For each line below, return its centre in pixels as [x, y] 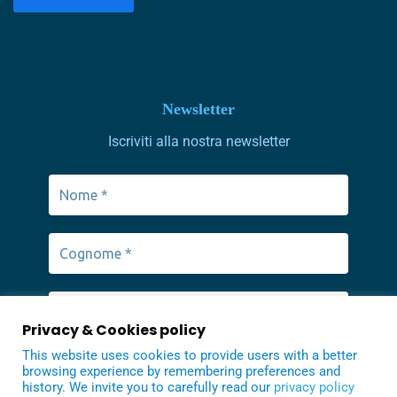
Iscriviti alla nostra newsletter [198, 141]
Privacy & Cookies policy [114, 330]
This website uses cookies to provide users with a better [190, 355]
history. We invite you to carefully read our [148, 387]
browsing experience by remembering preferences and [181, 371]
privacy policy [314, 387]
